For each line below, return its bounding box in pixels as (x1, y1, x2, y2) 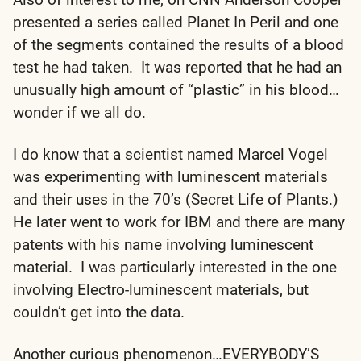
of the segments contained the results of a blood (13, 35, 344, 54)
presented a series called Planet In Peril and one (13, 12, 338, 31)
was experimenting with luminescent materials (13, 167, 328, 186)
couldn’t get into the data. (13, 302, 185, 322)
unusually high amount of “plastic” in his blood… (13, 80, 339, 99)
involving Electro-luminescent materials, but (13, 280, 309, 299)
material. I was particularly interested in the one (13, 257, 337, 276)
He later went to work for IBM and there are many (13, 212, 345, 231)
